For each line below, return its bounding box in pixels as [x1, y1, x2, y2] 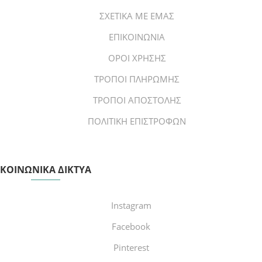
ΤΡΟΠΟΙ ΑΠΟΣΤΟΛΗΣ [92, 94, 181, 106]
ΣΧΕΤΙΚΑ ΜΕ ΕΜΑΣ [99, 9, 174, 22]
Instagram [111, 199, 151, 211]
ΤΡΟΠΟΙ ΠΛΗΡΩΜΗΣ [94, 73, 180, 85]
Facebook [112, 220, 150, 232]
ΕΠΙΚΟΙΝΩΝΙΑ [109, 30, 165, 43]
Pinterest [113, 241, 149, 253]
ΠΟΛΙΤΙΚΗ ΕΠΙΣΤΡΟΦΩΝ [88, 115, 186, 127]
